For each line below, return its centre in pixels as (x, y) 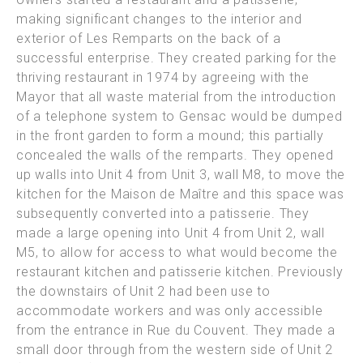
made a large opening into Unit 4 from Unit (151, 233)
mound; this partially (261, 136)
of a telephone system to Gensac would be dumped (179, 117)
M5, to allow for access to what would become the (177, 253)
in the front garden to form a (108, 136)
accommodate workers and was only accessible (170, 311)
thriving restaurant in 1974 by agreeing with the (163, 78)
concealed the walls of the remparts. (134, 156)
